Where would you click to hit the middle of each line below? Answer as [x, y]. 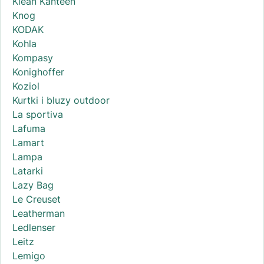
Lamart [28, 143]
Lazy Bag [33, 185]
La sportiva [38, 115]
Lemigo [29, 256]
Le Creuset [37, 199]
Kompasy [33, 58]
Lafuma [29, 129]
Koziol [26, 86]
